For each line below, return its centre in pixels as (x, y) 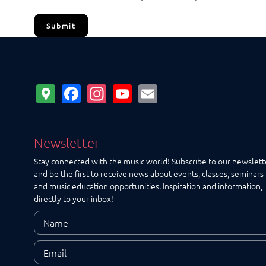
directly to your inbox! (74, 199)
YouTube (169, 92)
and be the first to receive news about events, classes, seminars (149, 174)
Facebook (122, 92)
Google (86, 92)
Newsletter (66, 143)
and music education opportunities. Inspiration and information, (148, 186)
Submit (61, 26)
